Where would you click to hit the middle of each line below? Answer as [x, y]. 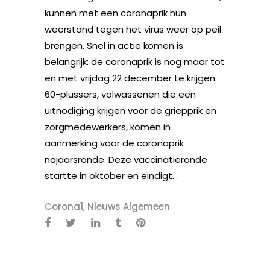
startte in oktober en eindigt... [111, 175]
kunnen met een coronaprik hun [115, 13]
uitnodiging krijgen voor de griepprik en [130, 110]
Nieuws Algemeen [129, 206]
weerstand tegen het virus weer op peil [133, 29]
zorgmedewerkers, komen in [108, 127]
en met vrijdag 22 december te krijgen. [131, 78]
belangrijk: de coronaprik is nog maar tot [135, 61]
